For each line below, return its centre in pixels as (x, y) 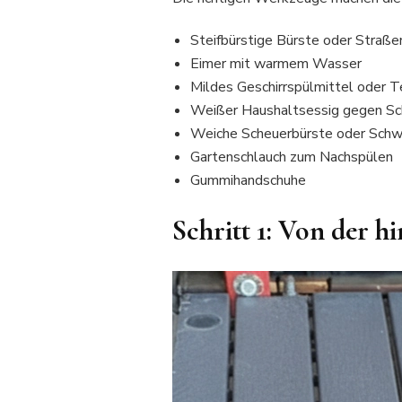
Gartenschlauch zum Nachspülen (292, 157)
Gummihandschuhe (248, 180)
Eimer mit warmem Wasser (276, 63)
